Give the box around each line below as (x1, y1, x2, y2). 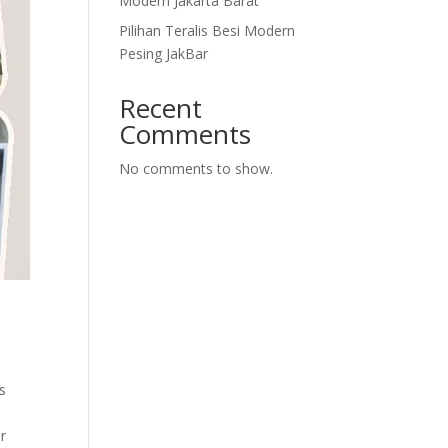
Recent (119, 90, 203, 126)
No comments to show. (119, 159, 274, 178)
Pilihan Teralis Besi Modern (119, 21, 296, 40)
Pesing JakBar (119, 44, 209, 63)
